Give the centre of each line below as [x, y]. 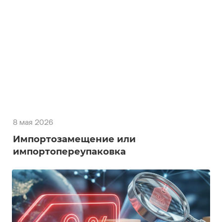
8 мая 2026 [33, 123]
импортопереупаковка [69, 151]
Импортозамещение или [74, 139]
